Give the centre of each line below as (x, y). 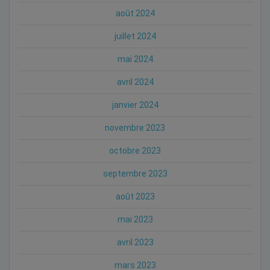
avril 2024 (135, 82)
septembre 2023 (135, 173)
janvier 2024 (135, 105)
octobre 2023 (135, 150)
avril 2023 (135, 242)
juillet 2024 (135, 36)
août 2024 (135, 13)
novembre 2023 (135, 127)
